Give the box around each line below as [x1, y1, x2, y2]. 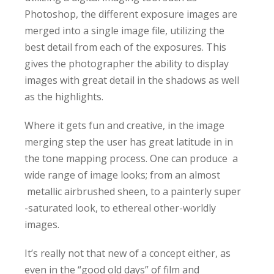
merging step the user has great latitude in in [24, 135, 233, 149]
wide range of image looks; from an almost [24, 168, 220, 182]
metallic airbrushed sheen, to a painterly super [24, 185, 241, 198]
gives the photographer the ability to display [24, 57, 229, 70]
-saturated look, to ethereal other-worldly [24, 201, 216, 215]
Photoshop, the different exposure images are [24, 7, 237, 21]
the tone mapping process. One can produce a [24, 152, 238, 165]
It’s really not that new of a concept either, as [24, 246, 231, 260]
